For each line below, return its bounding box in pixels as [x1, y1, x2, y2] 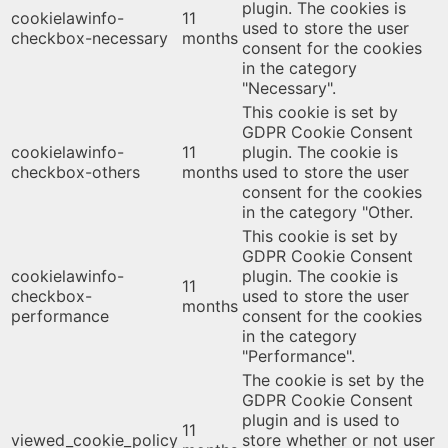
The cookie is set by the [242, 369, 424, 390]
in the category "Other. [242, 201, 413, 222]
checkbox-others [11, 161, 140, 182]
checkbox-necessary [11, 27, 168, 48]
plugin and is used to [242, 409, 400, 430]
